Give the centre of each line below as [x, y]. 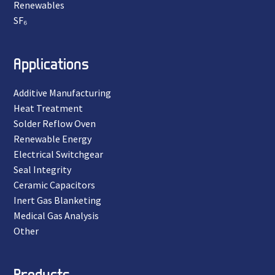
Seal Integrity [42, 169]
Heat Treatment [48, 108]
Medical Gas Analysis [56, 215]
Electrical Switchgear [58, 154]
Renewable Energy [52, 138]
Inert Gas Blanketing [57, 200]
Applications [51, 63]
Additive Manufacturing [62, 92]
